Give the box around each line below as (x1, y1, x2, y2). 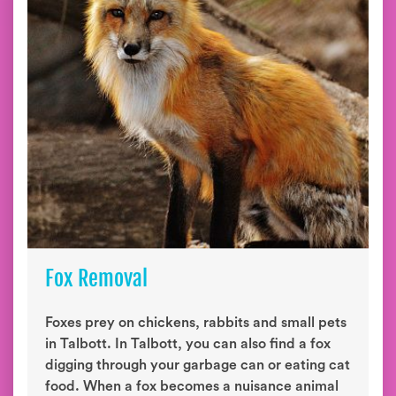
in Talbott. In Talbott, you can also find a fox (45, 337, 331, 351)
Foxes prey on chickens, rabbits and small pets (45, 316, 346, 330)
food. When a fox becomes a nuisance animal (45, 379, 339, 393)
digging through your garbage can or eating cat (45, 358, 350, 372)
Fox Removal (45, 265, 148, 292)
